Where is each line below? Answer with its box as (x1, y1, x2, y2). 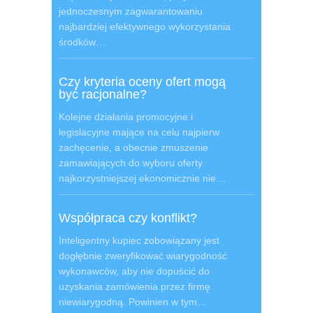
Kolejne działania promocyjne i (59, 111, 193, 122)
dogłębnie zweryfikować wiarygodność (59, 250, 227, 261)
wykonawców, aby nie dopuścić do (59, 265, 210, 277)
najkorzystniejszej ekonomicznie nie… (59, 173, 226, 184)
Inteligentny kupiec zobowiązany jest (59, 235, 219, 246)
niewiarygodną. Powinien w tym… (59, 296, 207, 307)
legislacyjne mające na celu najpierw (59, 126, 219, 138)
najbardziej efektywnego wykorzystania (59, 21, 231, 32)
